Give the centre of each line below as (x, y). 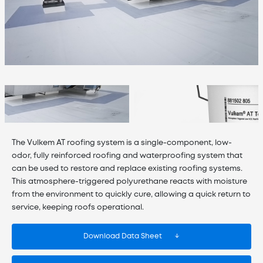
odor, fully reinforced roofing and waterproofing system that (127, 156)
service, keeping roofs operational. (78, 207)
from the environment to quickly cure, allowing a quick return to (131, 194)
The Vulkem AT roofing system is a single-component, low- (122, 143)
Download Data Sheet (122, 236)
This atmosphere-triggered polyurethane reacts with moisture (129, 181)
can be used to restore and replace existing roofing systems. (127, 168)
